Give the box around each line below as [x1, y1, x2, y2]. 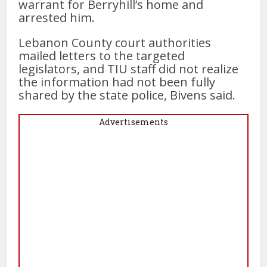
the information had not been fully [18, 74, 216, 91]
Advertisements [99, 116, 168, 128]
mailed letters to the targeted [18, 48, 185, 64]
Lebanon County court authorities [18, 35, 212, 51]
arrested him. [18, 10, 95, 26]
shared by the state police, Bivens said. [18, 87, 236, 104]
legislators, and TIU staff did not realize [18, 61, 239, 77]
